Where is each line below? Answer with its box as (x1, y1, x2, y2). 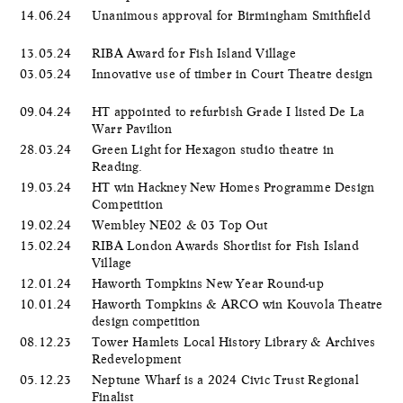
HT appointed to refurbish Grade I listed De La (92, 103, 365, 119)
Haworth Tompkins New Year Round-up (92, 275, 327, 291)
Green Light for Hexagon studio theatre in (92, 141, 335, 157)
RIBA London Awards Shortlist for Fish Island (92, 237, 359, 253)
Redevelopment (92, 351, 185, 366)
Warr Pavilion (92, 121, 176, 136)
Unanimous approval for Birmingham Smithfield (92, 7, 371, 22)
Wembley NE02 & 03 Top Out (92, 217, 272, 232)
